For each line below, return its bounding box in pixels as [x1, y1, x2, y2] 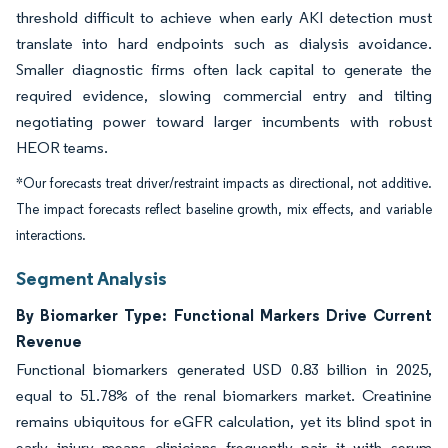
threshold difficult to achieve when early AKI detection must [16, 8, 432, 28]
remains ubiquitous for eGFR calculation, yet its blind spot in [16, 412, 432, 432]
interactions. [16, 227, 86, 245]
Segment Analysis [16, 266, 167, 291]
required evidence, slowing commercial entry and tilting [16, 86, 432, 106]
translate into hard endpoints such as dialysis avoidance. [16, 34, 432, 54]
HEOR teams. [16, 138, 108, 158]
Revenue [16, 331, 82, 352]
